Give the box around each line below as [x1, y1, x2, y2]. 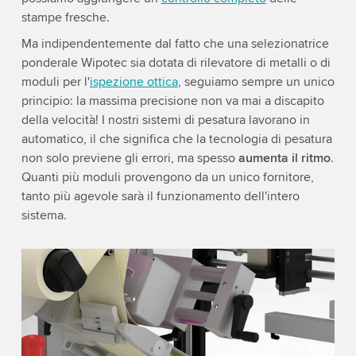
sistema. [21, 207, 67, 223]
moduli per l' [21, 74, 90, 90]
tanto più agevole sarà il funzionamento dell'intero [21, 188, 300, 204]
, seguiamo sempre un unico [177, 74, 335, 90]
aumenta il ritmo [238, 150, 331, 166]
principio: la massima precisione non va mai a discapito [21, 93, 324, 109]
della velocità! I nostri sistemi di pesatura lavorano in [21, 112, 310, 128]
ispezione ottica [89, 74, 178, 90]
